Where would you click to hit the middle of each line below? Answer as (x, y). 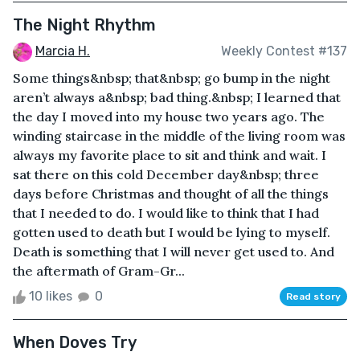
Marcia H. (63, 51)
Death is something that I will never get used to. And (174, 251)
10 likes (51, 296)
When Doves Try (75, 342)
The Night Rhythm (84, 25)
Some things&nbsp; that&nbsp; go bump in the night (172, 78)
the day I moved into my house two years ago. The (169, 116)
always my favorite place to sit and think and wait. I (170, 155)
